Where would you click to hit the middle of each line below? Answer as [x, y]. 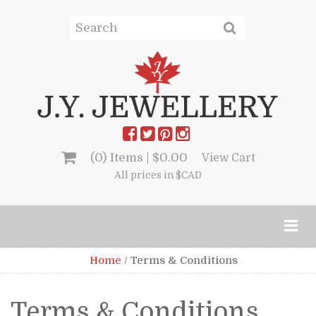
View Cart [228, 158]
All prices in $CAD [158, 175]
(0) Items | [121, 157]
